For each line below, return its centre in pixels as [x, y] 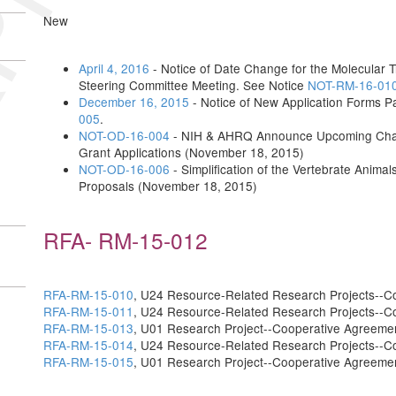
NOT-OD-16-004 [124, 135]
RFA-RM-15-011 [88, 311]
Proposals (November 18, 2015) [168, 186]
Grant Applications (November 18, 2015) [191, 152]
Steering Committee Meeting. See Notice [193, 85]
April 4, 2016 [114, 68]
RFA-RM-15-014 [88, 345]
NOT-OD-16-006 [124, 169]
